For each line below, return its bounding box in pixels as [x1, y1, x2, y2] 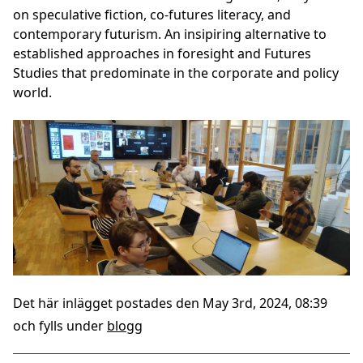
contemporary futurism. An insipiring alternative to [13, 25, 327, 43]
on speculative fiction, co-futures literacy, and [13, 6, 291, 23]
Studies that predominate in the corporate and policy [13, 64, 339, 82]
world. [13, 83, 52, 101]
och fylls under [13, 316, 107, 335]
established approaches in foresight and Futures [13, 45, 311, 62]
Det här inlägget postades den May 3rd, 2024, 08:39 [13, 293, 327, 312]
